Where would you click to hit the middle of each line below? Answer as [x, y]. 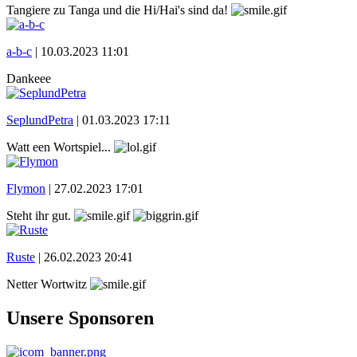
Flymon [26, 188]
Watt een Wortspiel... [60, 147]
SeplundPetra [40, 120]
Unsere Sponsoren [80, 318]
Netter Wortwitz [48, 284]
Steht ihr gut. [40, 215]
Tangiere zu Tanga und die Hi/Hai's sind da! [119, 10]
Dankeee [29, 78]
